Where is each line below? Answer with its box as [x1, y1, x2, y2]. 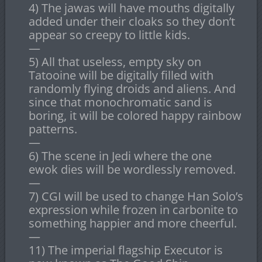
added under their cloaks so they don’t [28, 13, 235, 30]
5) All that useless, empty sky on [28, 54, 201, 70]
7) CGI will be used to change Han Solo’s [28, 188, 243, 205]
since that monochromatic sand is [28, 94, 212, 111]
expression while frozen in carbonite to [28, 202, 238, 218]
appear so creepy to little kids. [28, 27, 190, 43]
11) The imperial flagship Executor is [28, 242, 223, 258]
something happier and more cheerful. [28, 215, 237, 232]
